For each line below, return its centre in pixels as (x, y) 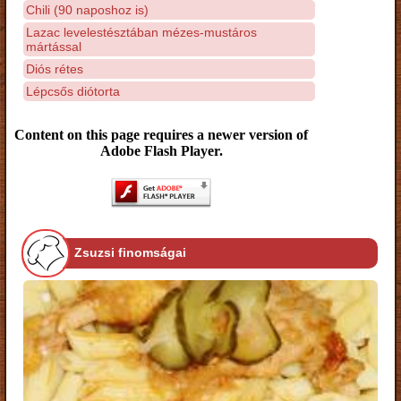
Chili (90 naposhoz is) (87, 9)
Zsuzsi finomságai (130, 253)
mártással (54, 46)
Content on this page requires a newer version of (161, 135)
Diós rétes (55, 68)
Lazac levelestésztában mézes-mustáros (141, 32)
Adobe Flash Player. (161, 151)
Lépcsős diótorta (73, 91)
